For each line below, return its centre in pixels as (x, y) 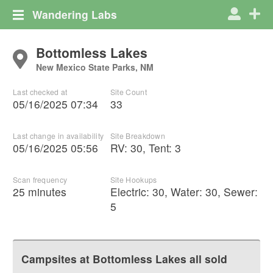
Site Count (128, 92)
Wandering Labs (75, 14)
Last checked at (40, 92)
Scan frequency (40, 180)
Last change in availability (58, 136)
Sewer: (240, 192)
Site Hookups (133, 180)
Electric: (131, 192)
